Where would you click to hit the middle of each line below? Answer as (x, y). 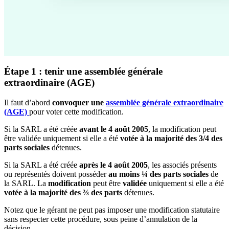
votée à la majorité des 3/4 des (171, 138)
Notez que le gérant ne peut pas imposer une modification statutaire (112, 210)
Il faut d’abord (28, 102)
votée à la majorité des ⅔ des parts (64, 192)
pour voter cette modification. (76, 111)
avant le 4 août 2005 (114, 129)
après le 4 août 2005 (113, 165)
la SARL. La (26, 183)
